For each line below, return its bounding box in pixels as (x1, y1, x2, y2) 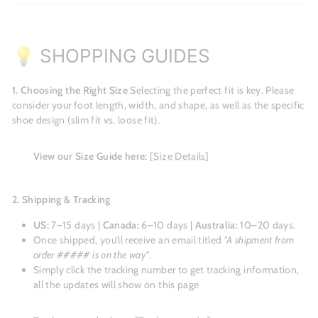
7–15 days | (49, 219, 103, 232)
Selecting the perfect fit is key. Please (128, 84, 295, 97)
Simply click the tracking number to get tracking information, (33, 263, 300, 277)
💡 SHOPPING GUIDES (12, 45, 210, 67)
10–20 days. (238, 219, 296, 232)
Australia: (194, 219, 238, 232)
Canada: (102, 219, 140, 232)
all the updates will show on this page (33, 278, 199, 292)
